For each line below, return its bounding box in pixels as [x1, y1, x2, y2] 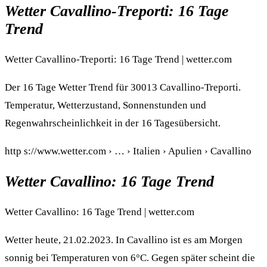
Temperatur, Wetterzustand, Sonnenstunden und [5, 99, 206, 111]
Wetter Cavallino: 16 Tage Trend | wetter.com [5, 206, 194, 218]
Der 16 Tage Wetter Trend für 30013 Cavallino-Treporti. [5, 81, 241, 93]
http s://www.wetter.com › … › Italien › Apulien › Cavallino [5, 145, 252, 157]
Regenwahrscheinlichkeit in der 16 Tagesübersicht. [5, 117, 221, 129]
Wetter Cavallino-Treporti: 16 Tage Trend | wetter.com [5, 53, 232, 65]
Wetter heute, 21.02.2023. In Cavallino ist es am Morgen [5, 234, 243, 246]
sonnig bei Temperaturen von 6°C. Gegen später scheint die [5, 252, 255, 264]
